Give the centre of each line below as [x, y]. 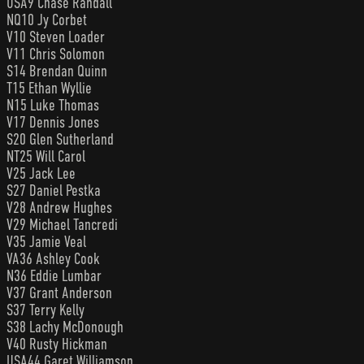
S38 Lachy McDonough [65, 327]
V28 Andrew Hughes [59, 207]
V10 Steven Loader [56, 37]
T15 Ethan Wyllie [49, 88]
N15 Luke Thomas [53, 105]
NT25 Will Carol [46, 156]
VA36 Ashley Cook [53, 258]
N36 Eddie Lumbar [54, 275]
